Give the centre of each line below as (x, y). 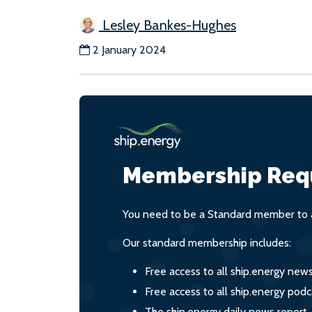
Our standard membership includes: (207, 243)
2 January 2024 (129, 50)
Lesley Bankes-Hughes (167, 25)
